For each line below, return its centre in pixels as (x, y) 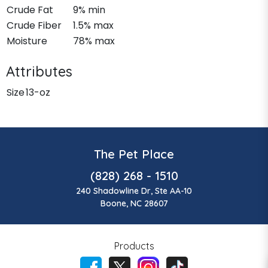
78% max (94, 41)
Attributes (39, 71)
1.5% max (93, 25)
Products (134, 246)
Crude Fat (30, 10)
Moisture (27, 41)
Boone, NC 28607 (134, 203)
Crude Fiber (34, 25)
